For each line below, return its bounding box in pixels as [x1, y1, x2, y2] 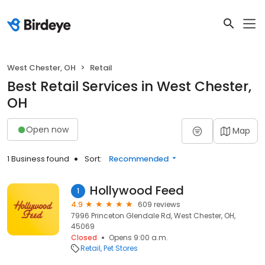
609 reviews [138, 199, 180, 209]
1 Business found [7, 153, 69, 164]
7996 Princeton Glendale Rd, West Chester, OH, [71, 211, 235, 221]
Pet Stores [104, 243, 138, 253]
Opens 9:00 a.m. [109, 232, 168, 243]
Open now [26, 123, 69, 135]
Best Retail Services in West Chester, [7, 77, 251, 96]
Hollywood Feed [90, 182, 184, 199]
